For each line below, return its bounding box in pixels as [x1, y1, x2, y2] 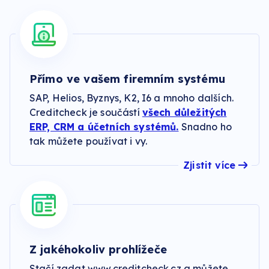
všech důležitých [142, 106, 227, 118]
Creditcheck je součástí [29, 106, 142, 118]
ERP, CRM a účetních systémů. [29, 121, 179, 133]
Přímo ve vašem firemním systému [29, 72, 225, 86]
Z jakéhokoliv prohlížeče [29, 243, 167, 256]
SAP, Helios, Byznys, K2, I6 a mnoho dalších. [29, 92, 234, 104]
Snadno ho [178, 121, 232, 133]
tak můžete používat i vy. [29, 135, 147, 147]
